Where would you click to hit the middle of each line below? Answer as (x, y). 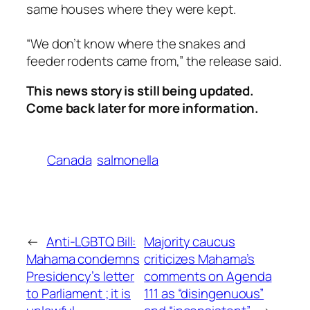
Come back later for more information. (143, 108)
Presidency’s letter (81, 276)
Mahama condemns (83, 259)
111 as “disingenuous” (204, 294)
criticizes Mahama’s (200, 259)
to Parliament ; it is (79, 294)
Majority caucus (190, 242)
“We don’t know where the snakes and (136, 43)
